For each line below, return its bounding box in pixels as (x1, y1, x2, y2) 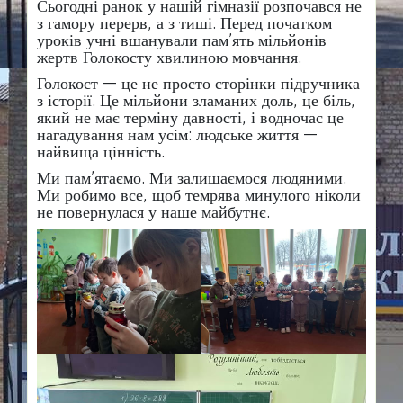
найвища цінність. (37, 141, 165, 162)
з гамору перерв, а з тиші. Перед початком (37, 13, 332, 33)
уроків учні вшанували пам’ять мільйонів (37, 30, 327, 50)
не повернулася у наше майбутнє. (37, 201, 270, 222)
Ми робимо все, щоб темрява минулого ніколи (37, 184, 361, 205)
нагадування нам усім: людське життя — (37, 124, 318, 145)
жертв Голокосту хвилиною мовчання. (37, 47, 301, 67)
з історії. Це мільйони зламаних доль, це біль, (37, 90, 355, 111)
